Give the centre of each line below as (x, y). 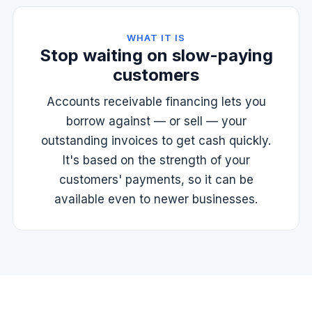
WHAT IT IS (156, 38)
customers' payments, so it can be (156, 180)
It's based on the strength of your (156, 160)
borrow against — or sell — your (156, 121)
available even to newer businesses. (156, 199)
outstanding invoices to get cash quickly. (156, 141)
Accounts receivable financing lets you (156, 102)
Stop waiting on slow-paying (156, 55)
